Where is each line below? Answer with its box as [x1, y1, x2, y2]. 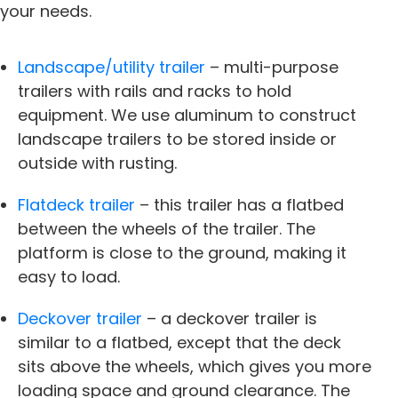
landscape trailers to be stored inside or [18, 127, 337, 150]
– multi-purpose [205, 55, 338, 78]
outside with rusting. [18, 151, 177, 174]
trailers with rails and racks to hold [18, 79, 291, 102]
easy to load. [18, 265, 120, 288]
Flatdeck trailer [18, 193, 135, 216]
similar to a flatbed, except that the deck [18, 330, 341, 354]
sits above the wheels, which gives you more [18, 354, 371, 378]
